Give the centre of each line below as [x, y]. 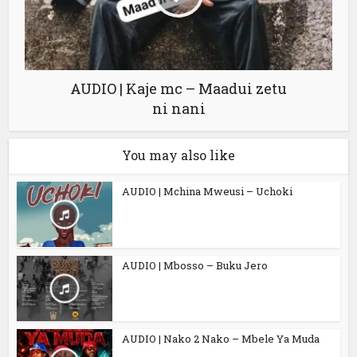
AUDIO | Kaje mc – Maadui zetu [178, 88]
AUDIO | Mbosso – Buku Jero [195, 265]
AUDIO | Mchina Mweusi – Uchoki [208, 191]
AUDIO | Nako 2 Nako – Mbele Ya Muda [221, 339]
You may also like [178, 155]
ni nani [178, 108]
